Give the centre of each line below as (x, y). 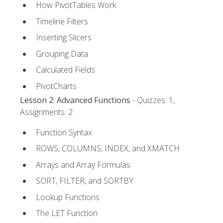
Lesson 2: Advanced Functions (75, 100)
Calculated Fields (65, 70)
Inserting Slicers (64, 38)
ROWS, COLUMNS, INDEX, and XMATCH (108, 149)
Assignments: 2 (46, 112)
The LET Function (67, 213)
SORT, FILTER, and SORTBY (85, 181)
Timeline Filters (62, 21)
